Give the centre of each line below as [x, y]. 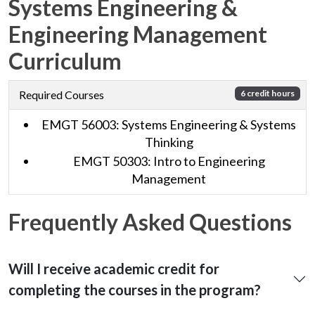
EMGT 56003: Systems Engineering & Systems [169, 124]
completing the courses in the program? [135, 289]
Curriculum [65, 60]
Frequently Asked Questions [150, 221]
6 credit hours [268, 94]
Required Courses [62, 94]
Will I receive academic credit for [114, 268]
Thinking [169, 142]
